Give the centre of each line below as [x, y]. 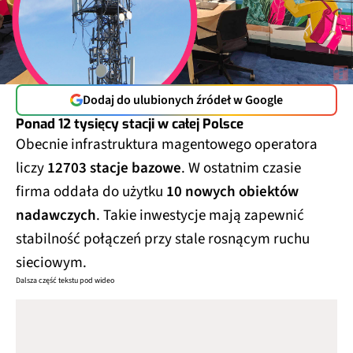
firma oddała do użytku [91, 191]
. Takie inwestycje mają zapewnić [200, 215]
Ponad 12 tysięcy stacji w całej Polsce [130, 124]
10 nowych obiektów [232, 191]
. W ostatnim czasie [241, 168]
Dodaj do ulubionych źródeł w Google [183, 100]
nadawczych [56, 215]
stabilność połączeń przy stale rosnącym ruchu [163, 239]
